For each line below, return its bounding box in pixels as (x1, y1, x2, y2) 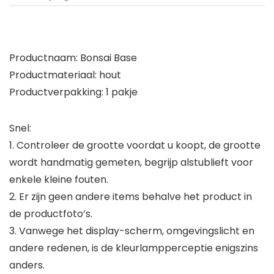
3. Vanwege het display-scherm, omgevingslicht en (9, 224, 254, 239)
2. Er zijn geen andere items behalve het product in (9, 190, 252, 204)
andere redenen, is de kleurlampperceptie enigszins (9, 241, 258, 256)
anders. (9, 258, 45, 273)
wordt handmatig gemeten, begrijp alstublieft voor (9, 155, 253, 170)
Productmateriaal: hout (9, 68, 121, 83)
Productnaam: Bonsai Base (9, 51, 137, 65)
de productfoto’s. (9, 207, 92, 221)
